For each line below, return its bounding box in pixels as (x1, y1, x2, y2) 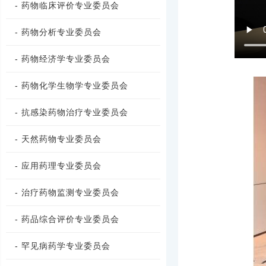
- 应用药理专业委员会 (15, 161, 102, 170)
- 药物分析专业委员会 (15, 27, 102, 37)
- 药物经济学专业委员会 (15, 54, 110, 64)
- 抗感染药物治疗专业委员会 (15, 107, 128, 117)
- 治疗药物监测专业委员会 (15, 188, 119, 197)
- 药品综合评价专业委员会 (15, 214, 119, 224)
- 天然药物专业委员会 (15, 134, 102, 144)
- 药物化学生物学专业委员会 (15, 81, 128, 90)
